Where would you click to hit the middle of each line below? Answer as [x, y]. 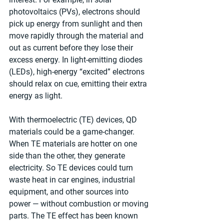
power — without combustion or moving [80, 204]
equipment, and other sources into [70, 192]
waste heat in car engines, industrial [73, 180]
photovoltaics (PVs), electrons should [75, 12]
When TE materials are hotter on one [74, 144]
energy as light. [36, 96]
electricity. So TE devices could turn [72, 168]
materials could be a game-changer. [73, 132]
